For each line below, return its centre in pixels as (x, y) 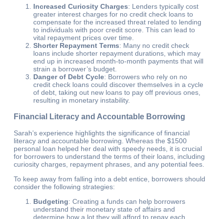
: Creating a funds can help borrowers (127, 202)
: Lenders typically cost (163, 6)
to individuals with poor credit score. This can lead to (114, 30)
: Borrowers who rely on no (146, 77)
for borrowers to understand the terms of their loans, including (109, 157)
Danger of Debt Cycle (69, 77)
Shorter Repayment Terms (76, 45)
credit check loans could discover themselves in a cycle (118, 84)
